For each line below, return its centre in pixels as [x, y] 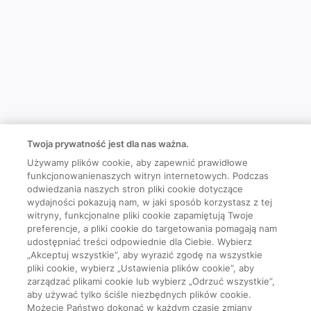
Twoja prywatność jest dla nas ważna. [108, 144]
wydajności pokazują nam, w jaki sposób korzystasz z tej [150, 202]
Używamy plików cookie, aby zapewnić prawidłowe [138, 162]
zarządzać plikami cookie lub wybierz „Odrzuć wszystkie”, [151, 281]
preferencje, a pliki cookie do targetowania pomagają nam [152, 228]
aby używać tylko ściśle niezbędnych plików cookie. [140, 294]
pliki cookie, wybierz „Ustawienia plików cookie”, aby [141, 268]
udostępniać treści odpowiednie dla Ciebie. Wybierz [140, 242]
